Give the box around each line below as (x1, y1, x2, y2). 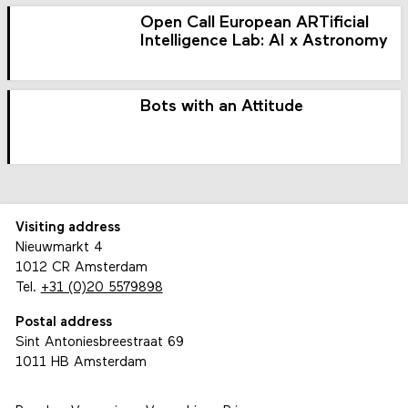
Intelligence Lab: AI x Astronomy (140, 33, 389, 51)
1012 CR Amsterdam (15, 261, 148, 276)
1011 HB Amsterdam (15, 355, 147, 370)
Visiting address (15, 221, 120, 236)
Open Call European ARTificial (140, 15, 370, 33)
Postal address (15, 315, 112, 330)
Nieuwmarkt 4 (15, 241, 103, 256)
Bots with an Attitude (140, 97, 304, 116)
